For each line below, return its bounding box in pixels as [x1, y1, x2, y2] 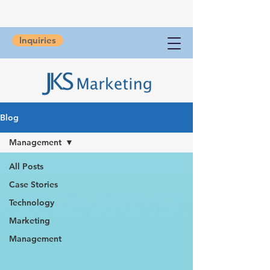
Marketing [9, 215, 50, 226]
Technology [9, 197, 54, 208]
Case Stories [9, 179, 58, 190]
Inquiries [19, 34, 56, 46]
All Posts [9, 161, 43, 172]
